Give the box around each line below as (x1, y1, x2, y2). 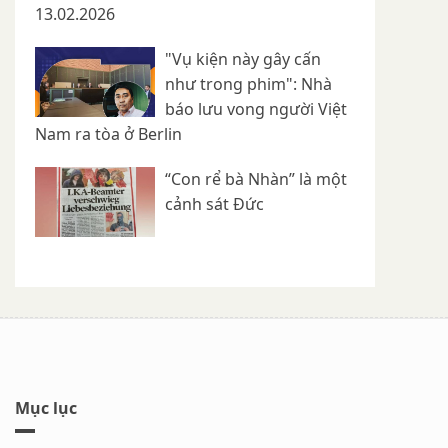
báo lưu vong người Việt (165, 98, 347, 121)
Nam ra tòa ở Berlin (35, 123, 182, 146)
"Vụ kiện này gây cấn (165, 48, 321, 71)
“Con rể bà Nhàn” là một (165, 168, 347, 191)
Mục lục (15, 397, 77, 420)
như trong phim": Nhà (165, 73, 332, 96)
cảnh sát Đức (165, 193, 264, 216)
